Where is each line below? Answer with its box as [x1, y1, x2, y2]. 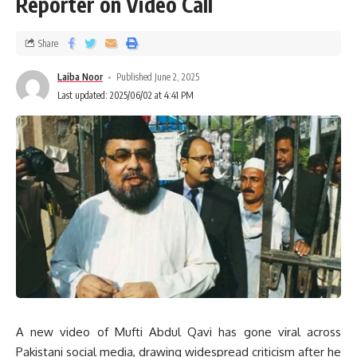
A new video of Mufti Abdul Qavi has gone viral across [16, 324, 341, 340]
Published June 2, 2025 [116, 71, 200, 84]
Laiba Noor [57, 71, 103, 84]
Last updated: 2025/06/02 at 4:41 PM [57, 89, 194, 102]
